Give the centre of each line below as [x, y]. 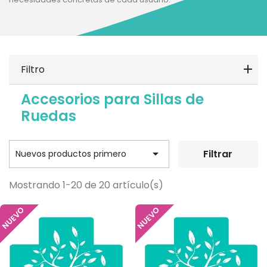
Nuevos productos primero [71, 154]
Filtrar [218, 154]
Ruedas [49, 116]
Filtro [33, 69]
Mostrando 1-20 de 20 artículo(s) [86, 185]
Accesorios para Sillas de [112, 99]
